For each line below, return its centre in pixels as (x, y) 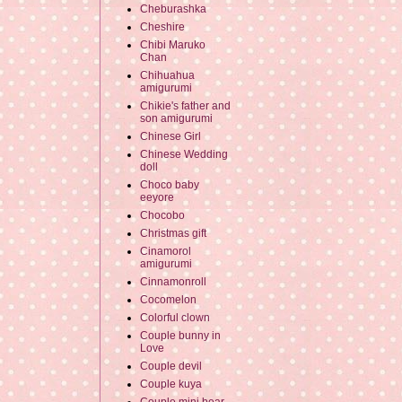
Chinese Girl (170, 137)
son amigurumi (176, 119)
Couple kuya (171, 385)
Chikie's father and (185, 106)
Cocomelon (168, 300)
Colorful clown (175, 318)
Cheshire (162, 27)
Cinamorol (166, 252)
